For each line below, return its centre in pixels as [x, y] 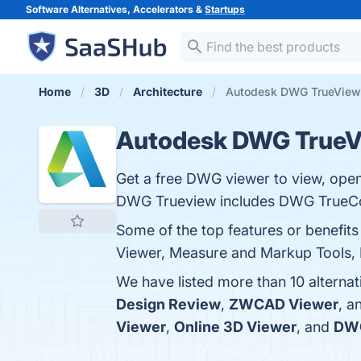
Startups [225, 9]
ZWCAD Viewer [284, 304]
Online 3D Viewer [235, 327]
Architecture [168, 91]
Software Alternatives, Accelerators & [115, 9]
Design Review [168, 304]
